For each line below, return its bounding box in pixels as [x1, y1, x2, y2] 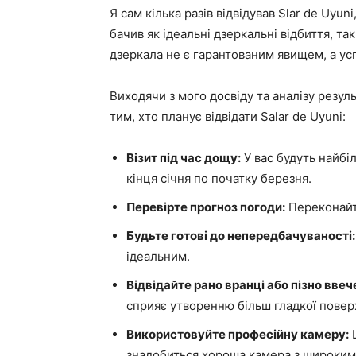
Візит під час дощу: [126, 150, 241, 165]
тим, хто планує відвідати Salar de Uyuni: [110, 109, 346, 124]
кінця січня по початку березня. [126, 171, 311, 186]
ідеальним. [126, 249, 190, 264]
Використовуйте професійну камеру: [126, 327, 349, 342]
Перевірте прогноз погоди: [126, 199, 285, 215]
